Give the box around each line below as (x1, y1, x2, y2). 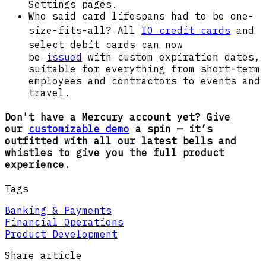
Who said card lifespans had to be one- (28, 10, 254, 23)
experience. (5, 159, 70, 170)
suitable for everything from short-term (28, 62, 260, 75)
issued (46, 50, 82, 63)
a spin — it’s (129, 123, 213, 135)
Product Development (5, 228, 118, 240)
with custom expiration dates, (82, 50, 260, 63)
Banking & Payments (5, 204, 112, 217)
